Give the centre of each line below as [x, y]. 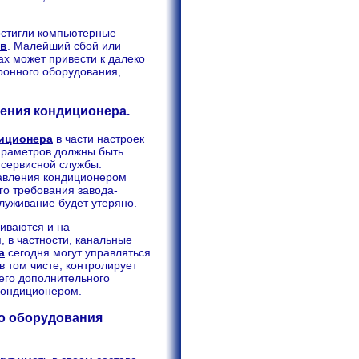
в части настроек [99, 138]
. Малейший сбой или [64, 45]
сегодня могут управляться [78, 252]
